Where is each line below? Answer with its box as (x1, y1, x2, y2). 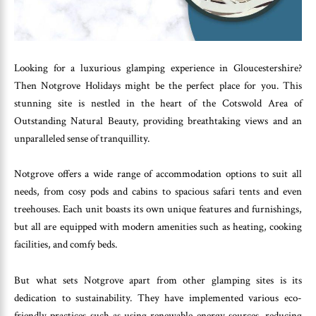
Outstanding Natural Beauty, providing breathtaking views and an (14, 114, 302, 128)
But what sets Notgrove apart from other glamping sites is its (14, 273, 302, 287)
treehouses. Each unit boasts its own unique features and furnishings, (14, 202, 302, 217)
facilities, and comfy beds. (14, 238, 117, 252)
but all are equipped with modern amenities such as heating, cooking (14, 220, 302, 234)
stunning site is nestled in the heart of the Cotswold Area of (14, 96, 302, 110)
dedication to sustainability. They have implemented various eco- (14, 291, 302, 305)
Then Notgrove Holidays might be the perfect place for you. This (14, 78, 302, 92)
